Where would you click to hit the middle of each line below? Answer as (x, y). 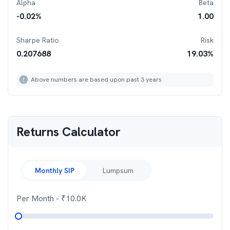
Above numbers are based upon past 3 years (96, 80)
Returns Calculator (69, 132)
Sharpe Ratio (38, 40)
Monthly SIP (54, 170)
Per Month (36, 198)
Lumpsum (118, 170)
